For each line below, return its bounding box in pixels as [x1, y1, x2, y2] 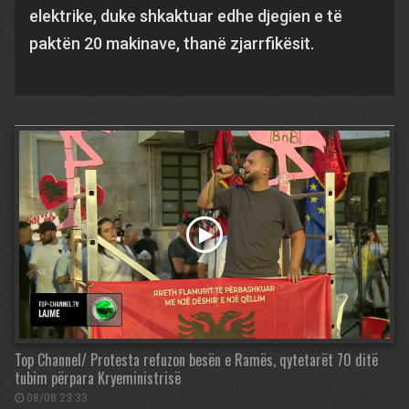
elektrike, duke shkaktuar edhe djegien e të [29, 6, 342, 26]
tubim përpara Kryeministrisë [15, 367, 181, 390]
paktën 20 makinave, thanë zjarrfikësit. [29, 34, 314, 53]
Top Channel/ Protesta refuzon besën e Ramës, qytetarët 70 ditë [15, 349, 378, 372]
